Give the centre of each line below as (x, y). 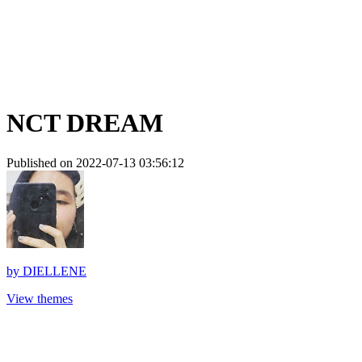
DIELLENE (55, 271)
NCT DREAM (85, 123)
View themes (40, 298)
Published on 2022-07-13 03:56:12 (95, 162)
